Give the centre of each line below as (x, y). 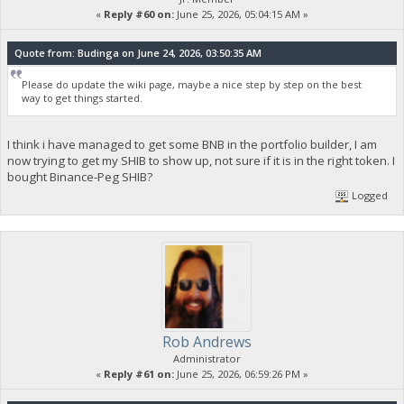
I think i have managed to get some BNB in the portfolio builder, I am (192, 144)
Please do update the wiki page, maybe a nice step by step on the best (192, 85)
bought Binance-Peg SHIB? (79, 176)
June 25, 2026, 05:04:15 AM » (241, 14)
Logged (369, 195)
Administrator (207, 358)
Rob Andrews (207, 341)
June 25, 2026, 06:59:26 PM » (241, 373)
